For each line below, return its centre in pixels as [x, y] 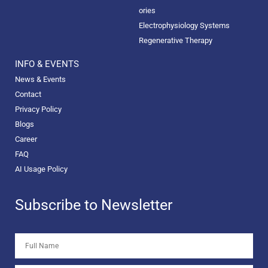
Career [26, 139]
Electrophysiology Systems [184, 26]
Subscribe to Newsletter [94, 205]
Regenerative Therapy [175, 41]
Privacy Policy [38, 109]
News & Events [40, 80]
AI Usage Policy [41, 169]
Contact [28, 95]
